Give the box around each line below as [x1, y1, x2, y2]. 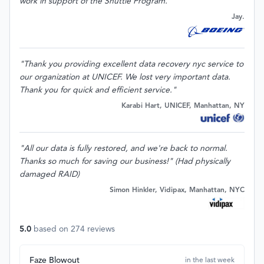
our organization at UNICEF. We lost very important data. [19, 73, 230, 82]
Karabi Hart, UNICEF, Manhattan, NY [121, 103, 245, 110]
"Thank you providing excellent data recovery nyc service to [19, 60, 243, 69]
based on [34, 225, 71, 234]
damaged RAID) [19, 170, 80, 179]
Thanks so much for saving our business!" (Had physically [19, 157, 230, 166]
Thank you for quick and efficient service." [19, 86, 176, 95]
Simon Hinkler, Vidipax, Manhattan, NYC [110, 187, 245, 194]
